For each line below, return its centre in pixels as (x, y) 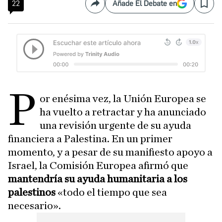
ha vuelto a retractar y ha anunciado (123, 112)
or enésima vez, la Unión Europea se (123, 98)
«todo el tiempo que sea (111, 192)
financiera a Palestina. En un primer (90, 139)
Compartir (112, 7)
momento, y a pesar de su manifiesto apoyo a (110, 152)
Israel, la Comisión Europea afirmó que (98, 165)
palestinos (32, 192)
